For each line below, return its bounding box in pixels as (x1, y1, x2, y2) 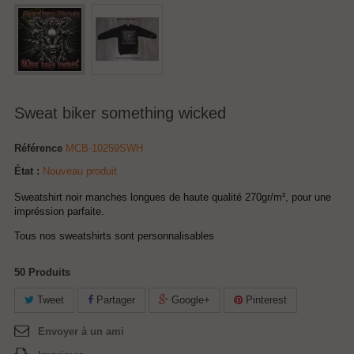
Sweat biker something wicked (14, 104, 226, 122)
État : (14, 165, 40, 177)
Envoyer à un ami (38, 326, 124, 337)
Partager (93, 294, 135, 306)
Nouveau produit (43, 165, 117, 177)
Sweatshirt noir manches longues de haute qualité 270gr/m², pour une (14, 191, 331, 203)
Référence (14, 142, 62, 154)
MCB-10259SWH (66, 142, 143, 154)
